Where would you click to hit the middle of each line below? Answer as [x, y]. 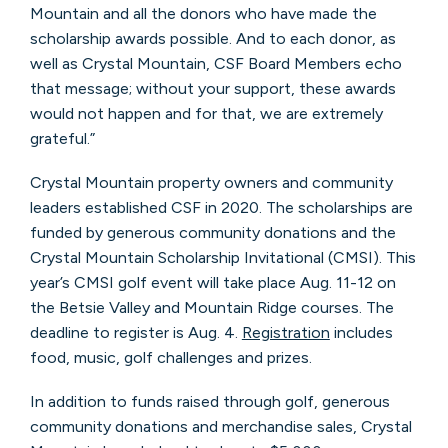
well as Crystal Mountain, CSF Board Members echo [215, 63]
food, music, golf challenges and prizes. [170, 357]
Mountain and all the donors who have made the [203, 13]
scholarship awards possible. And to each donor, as [212, 38]
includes [361, 332]
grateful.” [62, 138]
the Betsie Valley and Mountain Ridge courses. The [211, 307]
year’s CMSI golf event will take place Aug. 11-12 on [212, 282]
